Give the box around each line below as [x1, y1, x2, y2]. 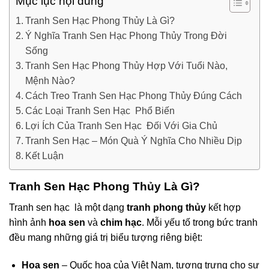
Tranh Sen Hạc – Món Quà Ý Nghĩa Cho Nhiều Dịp [25, 136, 243, 147]
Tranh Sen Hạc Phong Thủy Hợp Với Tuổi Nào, [25, 61, 228, 71]
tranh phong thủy [127, 202, 206, 213]
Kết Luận [25, 151, 64, 162]
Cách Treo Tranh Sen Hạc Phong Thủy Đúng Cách [25, 91, 243, 101]
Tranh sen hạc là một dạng [9, 202, 127, 213]
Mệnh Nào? [25, 76, 76, 86]
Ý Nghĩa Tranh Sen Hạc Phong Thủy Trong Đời [25, 31, 228, 41]
